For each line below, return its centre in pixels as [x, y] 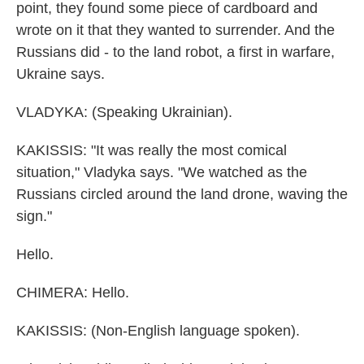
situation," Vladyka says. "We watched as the [162, 172]
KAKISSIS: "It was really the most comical [152, 150]
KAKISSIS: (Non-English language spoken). [158, 331]
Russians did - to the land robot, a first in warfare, [175, 52]
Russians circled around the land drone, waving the [182, 194]
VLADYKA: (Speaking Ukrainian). [124, 112]
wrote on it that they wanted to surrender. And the [175, 30]
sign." [34, 216]
